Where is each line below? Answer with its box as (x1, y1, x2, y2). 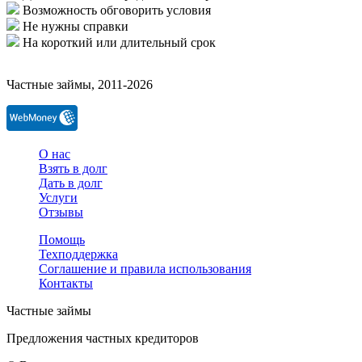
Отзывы (39, 204, 83, 219)
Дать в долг (39, 175, 103, 190)
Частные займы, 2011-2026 (6, 77, 153, 91)
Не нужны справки (23, 19, 128, 33)
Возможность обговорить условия (23, 2, 211, 17)
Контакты (39, 276, 93, 290)
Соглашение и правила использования (39, 261, 251, 276)
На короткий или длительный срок (23, 35, 216, 49)
